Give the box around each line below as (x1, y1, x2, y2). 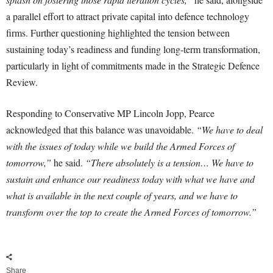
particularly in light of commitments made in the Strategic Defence (6, 59, 260, 73)
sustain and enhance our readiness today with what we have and (6, 172, 255, 186)
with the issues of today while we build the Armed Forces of (6, 140, 235, 153)
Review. (6, 76, 38, 89)
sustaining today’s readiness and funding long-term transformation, (6, 43, 260, 56)
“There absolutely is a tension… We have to (85, 156, 253, 169)
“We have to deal (196, 123, 263, 136)
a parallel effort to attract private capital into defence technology (6, 10, 249, 23)
